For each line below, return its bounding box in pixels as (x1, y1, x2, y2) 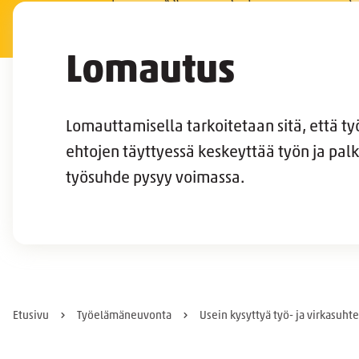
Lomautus (66, 53, 235, 92)
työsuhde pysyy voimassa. (66, 171, 244, 188)
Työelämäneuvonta (77, 310, 171, 323)
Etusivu (13, 310, 49, 323)
